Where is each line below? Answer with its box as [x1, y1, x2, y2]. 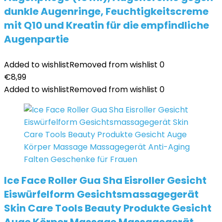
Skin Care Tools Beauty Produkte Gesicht [4, 201, 212, 215]
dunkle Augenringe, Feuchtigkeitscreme [4, 4, 209, 18]
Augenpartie [4, 32, 69, 46]
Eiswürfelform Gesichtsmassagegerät [4, 187, 199, 201]
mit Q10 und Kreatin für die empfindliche [4, 18, 209, 32]
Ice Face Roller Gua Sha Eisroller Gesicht [4, 173, 207, 187]
